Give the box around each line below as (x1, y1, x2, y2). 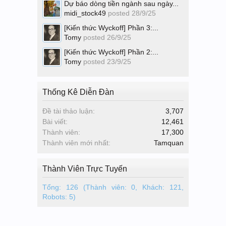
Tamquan (154, 139, 184, 147)
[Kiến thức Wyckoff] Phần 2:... (64, 48, 158, 56)
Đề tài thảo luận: (42, 107, 95, 115)
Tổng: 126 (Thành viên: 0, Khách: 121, (42, 183, 184, 191)
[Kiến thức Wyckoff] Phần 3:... (64, 24, 158, 32)
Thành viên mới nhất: (42, 139, 110, 147)
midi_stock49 (64, 9, 106, 17)
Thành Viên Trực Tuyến (42, 164, 127, 173)
